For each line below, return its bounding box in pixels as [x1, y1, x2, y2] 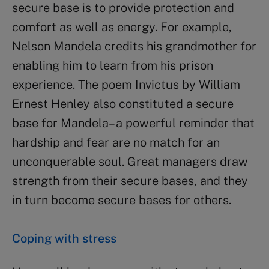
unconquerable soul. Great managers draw [12, 154, 248, 169]
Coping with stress [12, 231, 116, 246]
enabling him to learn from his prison [12, 58, 213, 73]
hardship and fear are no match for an [12, 134, 220, 150]
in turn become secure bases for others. [12, 192, 231, 207]
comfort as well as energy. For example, [12, 19, 232, 34]
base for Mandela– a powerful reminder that [12, 115, 255, 130]
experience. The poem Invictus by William [12, 77, 240, 92]
